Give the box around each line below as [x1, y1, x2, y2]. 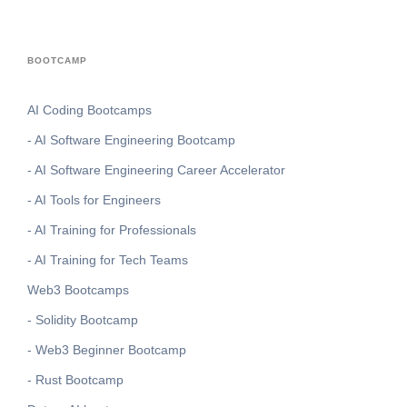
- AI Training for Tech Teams [27, 253, 188, 268]
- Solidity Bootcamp [27, 313, 138, 328]
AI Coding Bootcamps [27, 103, 152, 118]
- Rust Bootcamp [27, 372, 124, 388]
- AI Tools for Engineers [27, 193, 161, 208]
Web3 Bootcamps [27, 283, 129, 298]
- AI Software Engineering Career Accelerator [27, 163, 285, 178]
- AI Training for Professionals [27, 223, 196, 238]
